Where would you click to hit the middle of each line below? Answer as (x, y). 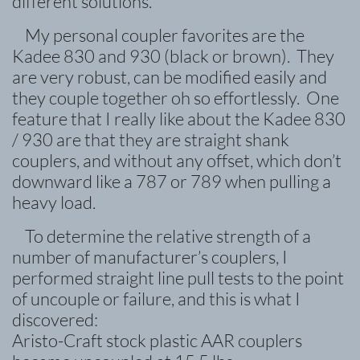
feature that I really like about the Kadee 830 (179, 119)
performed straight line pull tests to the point (178, 278)
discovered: (55, 319)
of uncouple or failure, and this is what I (156, 299)
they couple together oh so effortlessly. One (176, 98)
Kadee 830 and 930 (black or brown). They (173, 56)
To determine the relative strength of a (162, 236)
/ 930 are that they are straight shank (151, 139)
